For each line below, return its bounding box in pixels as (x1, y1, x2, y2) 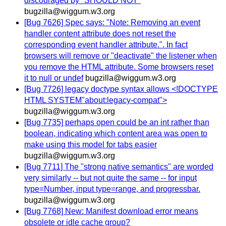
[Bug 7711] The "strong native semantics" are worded (24, 162, 213, 172)
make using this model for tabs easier (24, 140, 157, 149)
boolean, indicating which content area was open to (24, 129, 207, 138)
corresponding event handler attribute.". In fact (24, 40, 188, 49)
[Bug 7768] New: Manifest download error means (24, 207, 198, 216)
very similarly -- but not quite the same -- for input (24, 174, 197, 183)
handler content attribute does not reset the (24, 29, 176, 38)
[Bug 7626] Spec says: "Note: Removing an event (24, 18, 200, 27)
